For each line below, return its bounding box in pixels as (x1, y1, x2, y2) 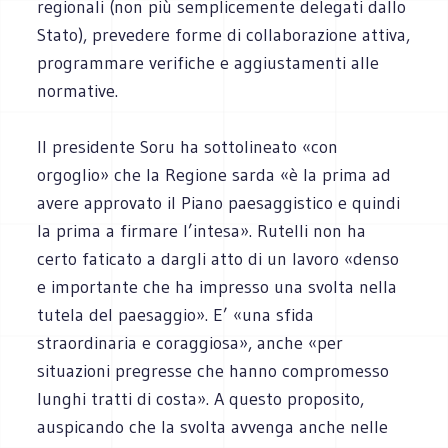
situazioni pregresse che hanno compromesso (37, 359, 390, 382)
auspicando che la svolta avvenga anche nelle (37, 415, 389, 438)
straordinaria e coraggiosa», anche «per (37, 331, 344, 354)
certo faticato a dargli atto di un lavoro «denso (37, 247, 400, 270)
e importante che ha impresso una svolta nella (37, 275, 398, 298)
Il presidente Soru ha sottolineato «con (37, 135, 339, 158)
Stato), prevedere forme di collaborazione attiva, (37, 23, 411, 46)
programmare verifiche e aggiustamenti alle (37, 51, 380, 74)
